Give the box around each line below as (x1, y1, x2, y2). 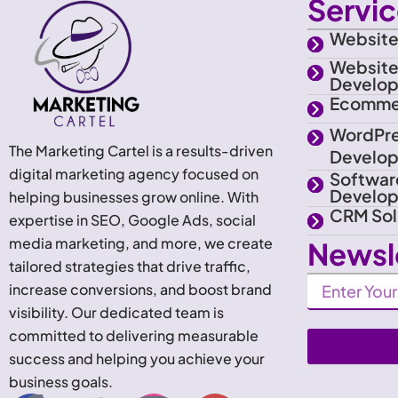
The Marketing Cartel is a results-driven (9, 141, 273, 160)
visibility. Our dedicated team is (9, 303, 224, 322)
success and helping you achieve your (9, 349, 265, 368)
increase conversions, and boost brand (9, 280, 272, 298)
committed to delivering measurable (9, 326, 259, 345)
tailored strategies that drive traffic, (9, 257, 251, 275)
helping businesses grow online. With (9, 187, 259, 206)
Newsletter (306, 273, 380, 291)
